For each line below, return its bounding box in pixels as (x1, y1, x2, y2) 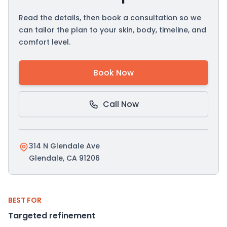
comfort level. (19, 37, 70, 47)
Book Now (93, 67, 134, 79)
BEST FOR (8, 195, 42, 205)
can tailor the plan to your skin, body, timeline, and (19, 25, 206, 35)
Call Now (102, 98, 139, 110)
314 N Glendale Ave (29, 141, 100, 151)
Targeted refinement (8, 210, 95, 221)
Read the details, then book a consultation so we (19, 13, 201, 23)
